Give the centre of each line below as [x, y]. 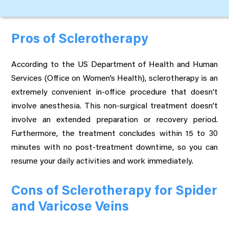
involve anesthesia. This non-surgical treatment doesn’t [114, 106]
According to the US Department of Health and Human [114, 65]
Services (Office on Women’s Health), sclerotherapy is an [114, 78]
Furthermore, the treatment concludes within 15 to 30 [114, 134]
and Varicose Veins [70, 207]
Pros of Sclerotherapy [80, 40]
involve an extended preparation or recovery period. [114, 120]
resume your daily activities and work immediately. [102, 161]
